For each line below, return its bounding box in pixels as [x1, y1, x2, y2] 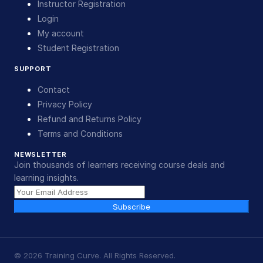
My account [38, 28, 84, 38]
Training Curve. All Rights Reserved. [42, 251, 176, 260]
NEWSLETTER [14, 150, 67, 159]
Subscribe [113, 202, 150, 211]
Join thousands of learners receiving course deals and [14, 160, 225, 170]
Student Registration [38, 43, 119, 53]
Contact [38, 85, 70, 95]
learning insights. [14, 173, 79, 183]
